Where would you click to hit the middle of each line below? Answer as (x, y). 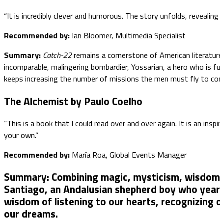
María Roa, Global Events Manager (129, 154)
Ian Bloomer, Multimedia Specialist (129, 36)
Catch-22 (57, 55)
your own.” (21, 135)
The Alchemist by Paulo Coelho (73, 101)
